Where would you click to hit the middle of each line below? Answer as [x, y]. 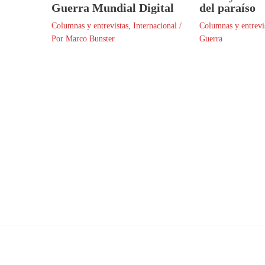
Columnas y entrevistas [90, 25]
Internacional [155, 25]
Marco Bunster [90, 38]
